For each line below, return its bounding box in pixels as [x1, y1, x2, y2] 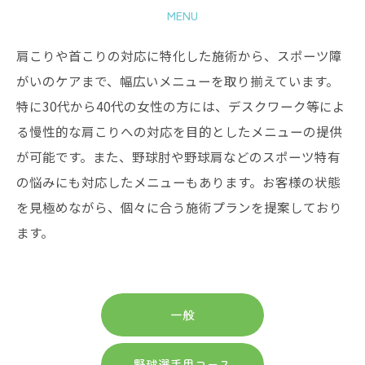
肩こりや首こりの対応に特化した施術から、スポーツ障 [16, 46, 342, 64]
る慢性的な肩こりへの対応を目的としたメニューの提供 [16, 122, 342, 140]
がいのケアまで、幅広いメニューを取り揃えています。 [16, 72, 339, 90]
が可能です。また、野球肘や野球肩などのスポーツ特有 [16, 147, 341, 165]
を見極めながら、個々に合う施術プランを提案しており [16, 198, 342, 216]
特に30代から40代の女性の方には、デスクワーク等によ [16, 97, 345, 115]
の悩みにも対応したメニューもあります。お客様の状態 [16, 173, 341, 191]
